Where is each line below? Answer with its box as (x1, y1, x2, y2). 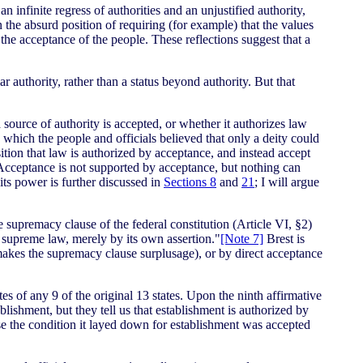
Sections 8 (164, 175, 216, 189)
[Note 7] (220, 232, 263, 246)
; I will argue (254, 175, 319, 189)
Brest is (263, 232, 305, 246)
